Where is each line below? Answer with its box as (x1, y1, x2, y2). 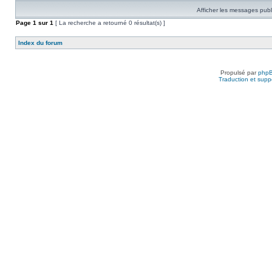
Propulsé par (220, 69, 258, 76)
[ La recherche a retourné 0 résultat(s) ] (53, 19, 165, 26)
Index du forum (18, 39, 63, 46)
